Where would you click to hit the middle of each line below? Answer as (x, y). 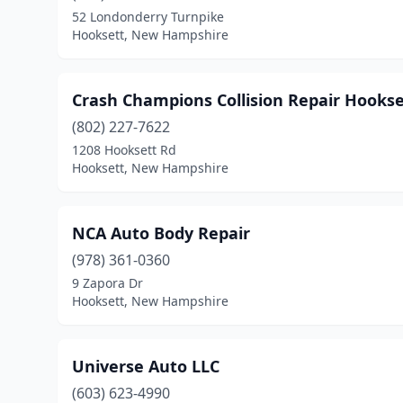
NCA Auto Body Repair (161, 233)
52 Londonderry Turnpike (148, 17)
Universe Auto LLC (146, 366)
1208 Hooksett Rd (124, 150)
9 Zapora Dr (107, 283)
